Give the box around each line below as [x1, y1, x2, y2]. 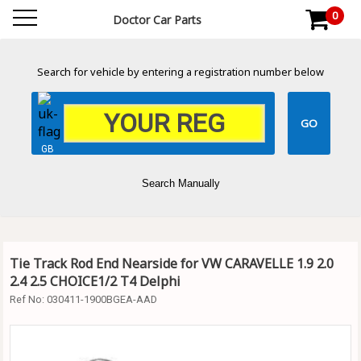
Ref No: [10, 293, 47, 305]
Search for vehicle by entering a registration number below [37, 64, 324, 79]
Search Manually [141, 176, 220, 189]
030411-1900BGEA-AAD [47, 293, 157, 305]
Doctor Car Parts [113, 11, 202, 27]
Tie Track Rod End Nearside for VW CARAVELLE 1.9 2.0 [10, 254, 334, 272]
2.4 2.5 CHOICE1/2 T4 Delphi [10, 272, 180, 290]
